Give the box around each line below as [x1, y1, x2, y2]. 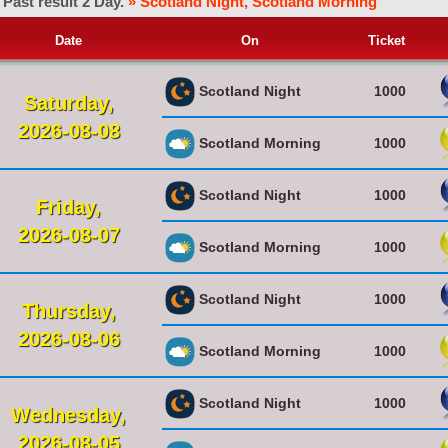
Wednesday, [11, 403, 126, 426]
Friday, [36, 195, 101, 218]
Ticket [368, 32, 405, 48]
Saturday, [23, 91, 114, 114]
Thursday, [21, 299, 116, 322]
